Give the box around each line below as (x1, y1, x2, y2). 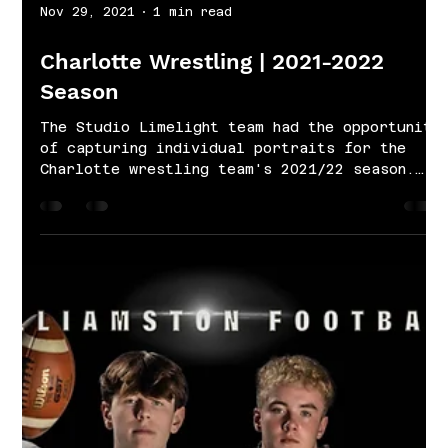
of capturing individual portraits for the (40, 331, 407, 348)
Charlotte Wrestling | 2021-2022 (40, 240, 385, 266)
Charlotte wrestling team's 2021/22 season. (40, 352, 416, 369)
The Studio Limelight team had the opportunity (40, 310, 442, 327)
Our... (40, 373, 96, 390)
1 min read (153, 196, 233, 211)
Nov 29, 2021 (40, 196, 136, 211)
